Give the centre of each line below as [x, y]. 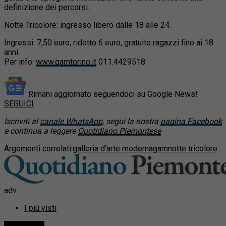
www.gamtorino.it [66, 62]
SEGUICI [19, 103]
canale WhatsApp [71, 121]
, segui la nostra [131, 121]
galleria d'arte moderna [113, 148]
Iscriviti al [22, 121]
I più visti [40, 208]
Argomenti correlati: [38, 148]
